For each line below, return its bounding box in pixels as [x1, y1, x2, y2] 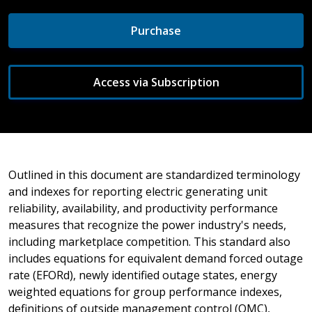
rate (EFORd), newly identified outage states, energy [8, 267, 277, 283]
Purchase [131, 22, 181, 38]
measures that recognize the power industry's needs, [8, 217, 286, 233]
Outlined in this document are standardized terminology [8, 166, 300, 182]
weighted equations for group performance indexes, [8, 283, 282, 299]
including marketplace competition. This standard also [8, 233, 290, 249]
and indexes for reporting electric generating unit [8, 183, 267, 199]
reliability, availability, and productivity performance [8, 200, 278, 216]
